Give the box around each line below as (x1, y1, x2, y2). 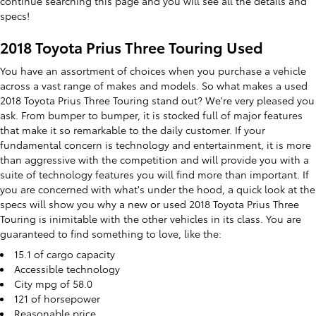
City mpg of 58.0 (14, 276, 92, 291)
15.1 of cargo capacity (14, 247, 115, 261)
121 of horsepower (14, 291, 100, 305)
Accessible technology (14, 262, 120, 276)
